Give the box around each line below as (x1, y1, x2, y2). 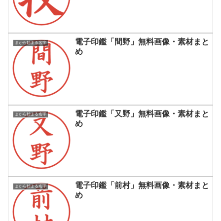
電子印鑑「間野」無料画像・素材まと (75, 37, 209, 46)
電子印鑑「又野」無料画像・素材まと (75, 109, 209, 118)
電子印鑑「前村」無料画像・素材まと (75, 181, 209, 189)
